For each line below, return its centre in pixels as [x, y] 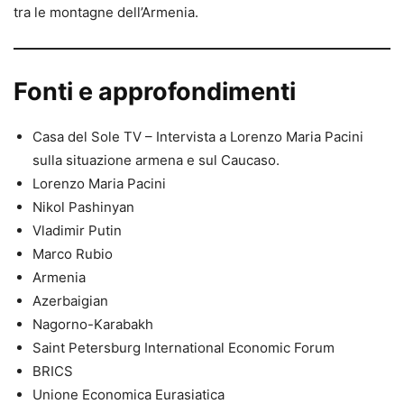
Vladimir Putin [77, 230]
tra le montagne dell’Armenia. [106, 12]
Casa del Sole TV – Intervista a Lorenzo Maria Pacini [198, 136]
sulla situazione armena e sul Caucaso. [156, 160]
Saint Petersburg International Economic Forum [184, 347]
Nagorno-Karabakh [93, 324]
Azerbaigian [70, 300]
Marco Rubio [73, 253]
